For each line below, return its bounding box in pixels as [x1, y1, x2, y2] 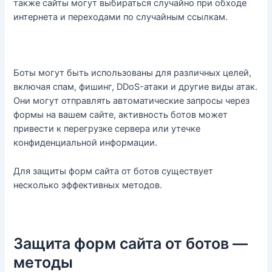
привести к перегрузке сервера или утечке [13, 123, 201, 135]
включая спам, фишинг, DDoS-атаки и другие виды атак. [13, 81, 258, 93]
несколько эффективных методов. [13, 179, 163, 191]
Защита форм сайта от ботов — [13, 234, 248, 253]
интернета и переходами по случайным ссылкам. [13, 11, 228, 22]
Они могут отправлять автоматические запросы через [13, 95, 250, 107]
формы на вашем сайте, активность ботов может [13, 109, 228, 121]
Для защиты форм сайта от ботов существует [13, 165, 214, 177]
